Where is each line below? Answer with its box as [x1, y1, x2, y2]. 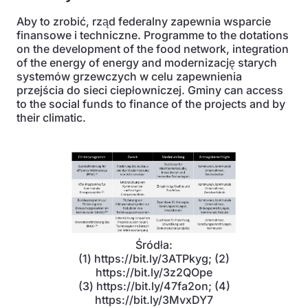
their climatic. [16, 111, 86, 124]
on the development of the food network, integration [16, 42, 289, 56]
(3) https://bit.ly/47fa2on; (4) [78, 279, 230, 293]
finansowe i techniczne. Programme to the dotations [16, 28, 289, 42]
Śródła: [135, 238, 173, 252]
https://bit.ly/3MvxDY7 [95, 293, 213, 307]
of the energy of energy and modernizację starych [16, 56, 277, 69]
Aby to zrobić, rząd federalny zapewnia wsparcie [16, 14, 271, 28]
